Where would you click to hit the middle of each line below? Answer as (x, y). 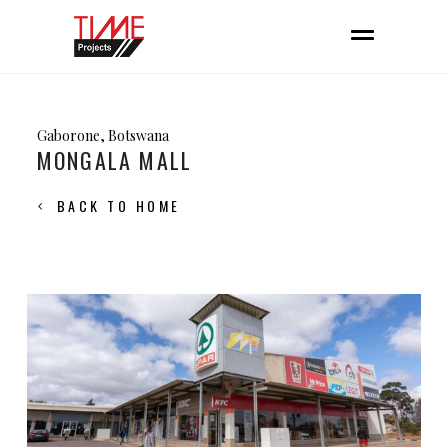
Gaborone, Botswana (102, 135)
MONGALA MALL (114, 160)
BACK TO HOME (118, 205)
